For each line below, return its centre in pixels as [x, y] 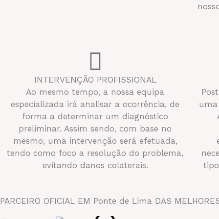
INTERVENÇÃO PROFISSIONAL [95, 79]
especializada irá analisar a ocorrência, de [95, 104]
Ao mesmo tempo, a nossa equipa [95, 92]
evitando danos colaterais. [95, 165]
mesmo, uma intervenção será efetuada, [95, 141]
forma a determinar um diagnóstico [95, 116]
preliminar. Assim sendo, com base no [95, 128]
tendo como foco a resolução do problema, [95, 153]
